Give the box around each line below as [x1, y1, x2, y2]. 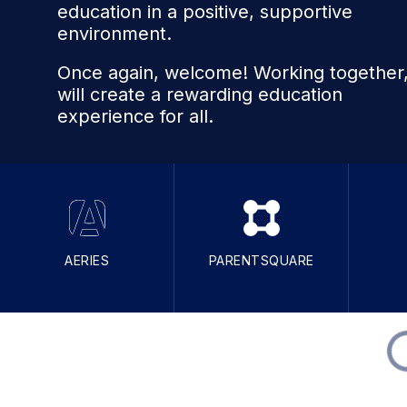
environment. [57, 23, 172, 45]
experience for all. [57, 105, 213, 127]
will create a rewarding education [57, 84, 342, 105]
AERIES [65, 253, 110, 268]
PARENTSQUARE [208, 253, 314, 268]
